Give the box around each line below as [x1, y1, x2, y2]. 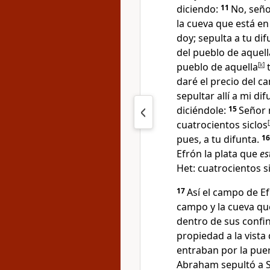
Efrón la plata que [177, 147, 260, 160]
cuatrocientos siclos [177, 118, 268, 131]
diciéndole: [177, 104, 226, 117]
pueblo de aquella [177, 60, 258, 74]
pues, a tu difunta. [177, 133, 259, 146]
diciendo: [177, 2, 218, 16]
